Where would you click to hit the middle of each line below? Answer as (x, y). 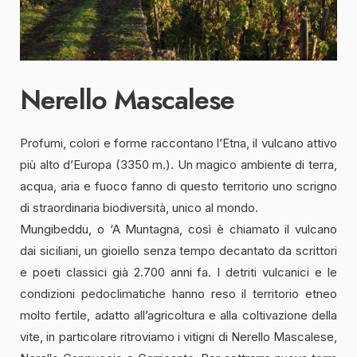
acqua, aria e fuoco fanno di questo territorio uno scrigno (178, 186)
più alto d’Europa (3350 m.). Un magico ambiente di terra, (178, 164)
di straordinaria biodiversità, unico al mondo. (139, 207)
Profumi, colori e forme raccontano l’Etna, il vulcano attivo (178, 143)
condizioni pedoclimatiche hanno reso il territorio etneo (178, 293)
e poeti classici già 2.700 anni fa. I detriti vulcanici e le (178, 272)
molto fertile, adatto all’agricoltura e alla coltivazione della (178, 315)
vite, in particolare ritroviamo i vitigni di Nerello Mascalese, (178, 336)
